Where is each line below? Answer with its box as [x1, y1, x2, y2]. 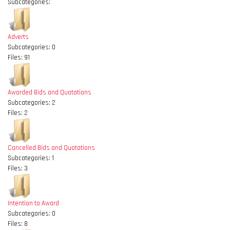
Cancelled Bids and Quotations [8, 144, 95, 152]
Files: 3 [8, 164, 28, 172]
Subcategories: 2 [8, 99, 55, 107]
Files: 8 [8, 220, 28, 228]
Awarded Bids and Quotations [8, 88, 91, 97]
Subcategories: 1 [8, 154, 54, 162]
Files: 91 [8, 53, 30, 62]
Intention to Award [8, 199, 59, 207]
